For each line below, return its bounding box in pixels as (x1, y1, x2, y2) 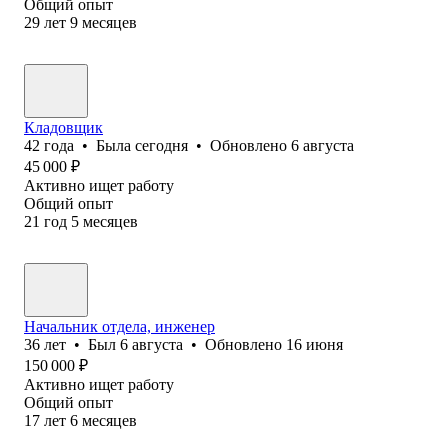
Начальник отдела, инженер (24, 317, 215, 335)
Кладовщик (24, 118, 103, 136)
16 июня (286, 335, 343, 353)
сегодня (135, 136, 188, 154)
